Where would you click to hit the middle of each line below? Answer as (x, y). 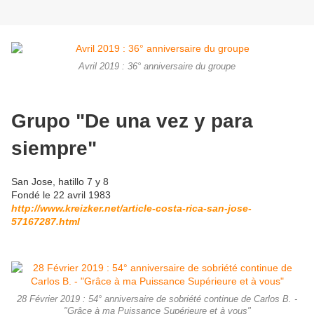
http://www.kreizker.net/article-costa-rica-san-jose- (131, 208)
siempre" (54, 148)
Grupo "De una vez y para (132, 121)
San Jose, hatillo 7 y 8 (60, 181)
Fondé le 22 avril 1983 (61, 194)
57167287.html (46, 221)
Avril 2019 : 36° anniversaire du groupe (157, 67)
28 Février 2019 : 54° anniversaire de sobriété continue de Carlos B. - (157, 299)
